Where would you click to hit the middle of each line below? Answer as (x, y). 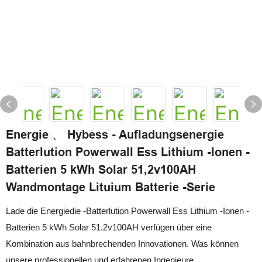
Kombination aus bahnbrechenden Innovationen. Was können (122, 243)
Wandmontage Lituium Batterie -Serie (111, 187)
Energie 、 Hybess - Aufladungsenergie (115, 134)
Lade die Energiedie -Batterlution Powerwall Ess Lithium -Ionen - (127, 211)
